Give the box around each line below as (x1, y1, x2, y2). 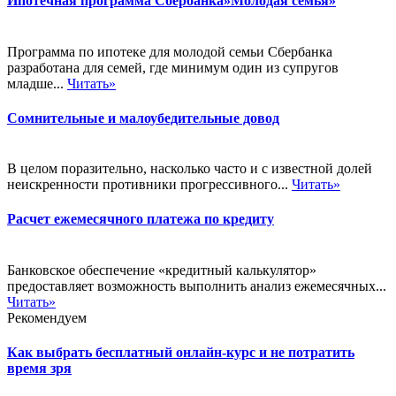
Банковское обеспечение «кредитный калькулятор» (7, 262, 316, 278)
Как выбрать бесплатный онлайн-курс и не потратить (7, 344, 354, 360)
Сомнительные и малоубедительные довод (7, 110, 279, 126)
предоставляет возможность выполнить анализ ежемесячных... (7, 278, 386, 293)
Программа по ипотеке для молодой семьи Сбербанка (7, 43, 332, 59)
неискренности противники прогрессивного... (7, 177, 292, 193)
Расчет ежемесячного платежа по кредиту (7, 211, 274, 227)
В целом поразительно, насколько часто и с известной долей (7, 161, 372, 177)
